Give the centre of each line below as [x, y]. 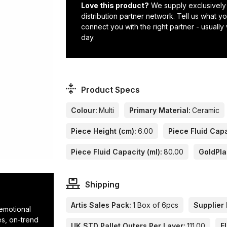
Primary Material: [160, 110]
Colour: [84, 110]
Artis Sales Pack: [101, 205]
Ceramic [206, 110]
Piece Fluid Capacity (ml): [117, 152]
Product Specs [110, 90]
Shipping [102, 185]
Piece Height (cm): [104, 131]
